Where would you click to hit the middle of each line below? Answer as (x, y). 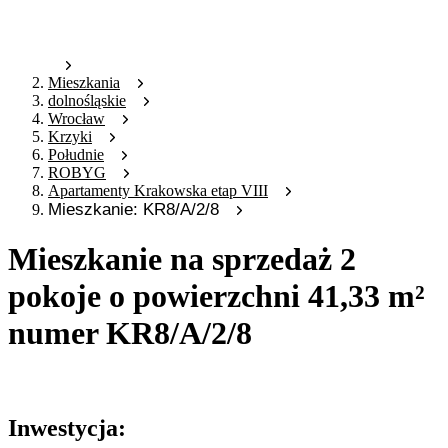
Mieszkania (84, 83)
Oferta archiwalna (64, 382)
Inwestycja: (67, 428)
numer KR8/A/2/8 (130, 332)
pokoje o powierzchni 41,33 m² (216, 295)
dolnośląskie (87, 101)
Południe (76, 155)
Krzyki (70, 137)
